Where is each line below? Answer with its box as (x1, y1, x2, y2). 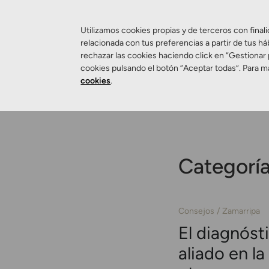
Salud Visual (194, 60, 250, 73)
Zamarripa (222, 205, 260, 216)
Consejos (178, 205, 214, 216)
